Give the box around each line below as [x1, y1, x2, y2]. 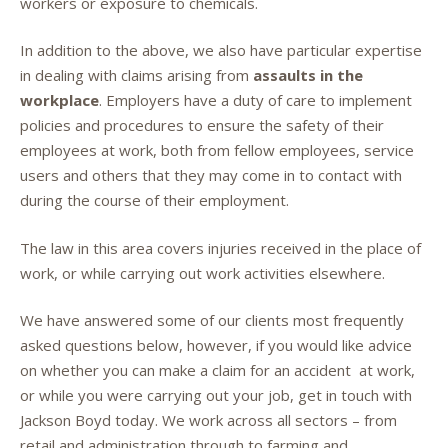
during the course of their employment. [20, 190, 289, 210]
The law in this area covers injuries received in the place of [20, 237, 421, 258]
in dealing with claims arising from [20, 65, 253, 85]
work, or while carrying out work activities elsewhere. [20, 262, 385, 283]
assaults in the [253, 65, 363, 85]
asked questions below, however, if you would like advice [20, 335, 412, 355]
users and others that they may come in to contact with [20, 165, 402, 185]
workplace [20, 90, 99, 110]
